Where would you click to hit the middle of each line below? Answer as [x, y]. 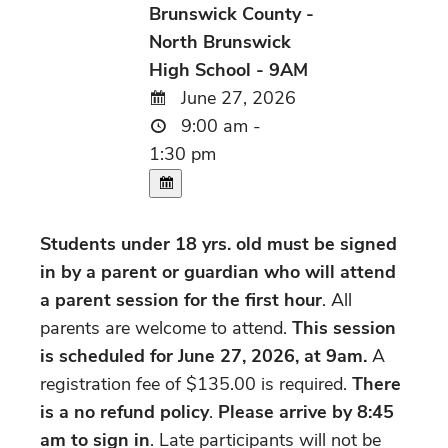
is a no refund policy [124, 411]
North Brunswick [220, 41]
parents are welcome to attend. [166, 327]
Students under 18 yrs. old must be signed [218, 243]
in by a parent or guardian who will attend [218, 271]
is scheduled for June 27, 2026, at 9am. [203, 355]
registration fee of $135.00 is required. [193, 383]
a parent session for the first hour [181, 299]
